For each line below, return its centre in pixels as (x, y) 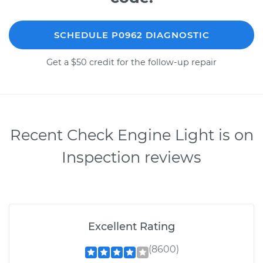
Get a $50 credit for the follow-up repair (131, 62)
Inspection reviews (131, 157)
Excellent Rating (131, 226)
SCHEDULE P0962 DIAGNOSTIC (131, 35)
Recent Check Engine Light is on (131, 134)
